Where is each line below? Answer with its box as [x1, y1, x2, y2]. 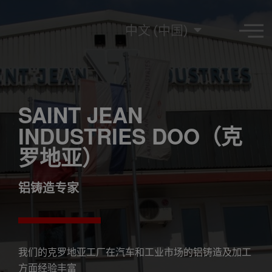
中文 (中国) [124, 22, 188, 38]
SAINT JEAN [18, 100, 143, 131]
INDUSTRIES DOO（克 [18, 121, 242, 152]
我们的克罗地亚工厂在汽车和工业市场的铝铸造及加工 [18, 246, 251, 258]
